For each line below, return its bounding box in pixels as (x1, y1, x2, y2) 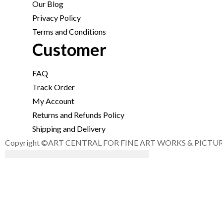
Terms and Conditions (32, 27, 106, 37)
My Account (32, 96, 74, 106)
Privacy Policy (32, 13, 81, 23)
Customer (32, 39, 107, 60)
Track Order (32, 82, 75, 92)
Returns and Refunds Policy (32, 110, 124, 120)
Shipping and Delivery (32, 124, 106, 134)
